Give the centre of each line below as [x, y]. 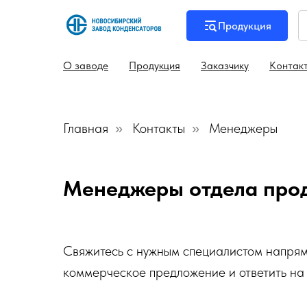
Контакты [159, 128]
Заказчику [225, 65]
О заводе [86, 65]
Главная [86, 128]
